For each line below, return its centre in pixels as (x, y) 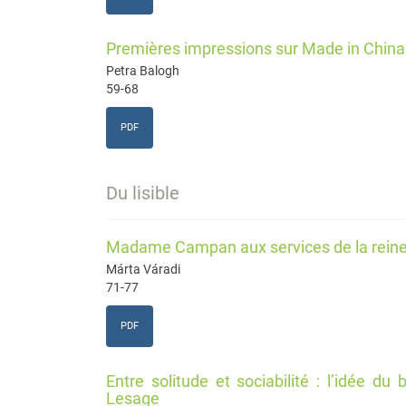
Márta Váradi (143, 270)
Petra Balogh (143, 71)
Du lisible (143, 194)
